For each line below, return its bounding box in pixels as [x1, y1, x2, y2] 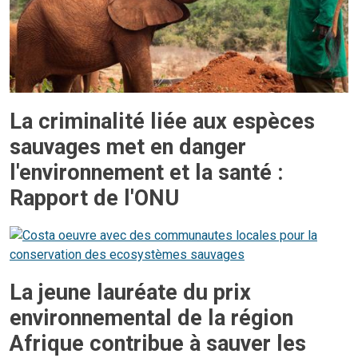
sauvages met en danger [10, 133, 246, 160]
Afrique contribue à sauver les [10, 330, 306, 356]
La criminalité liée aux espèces [10, 108, 315, 134]
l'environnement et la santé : [10, 159, 284, 185]
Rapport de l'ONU [10, 185, 179, 211]
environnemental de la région [10, 304, 293, 331]
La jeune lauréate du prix [10, 279, 251, 305]
